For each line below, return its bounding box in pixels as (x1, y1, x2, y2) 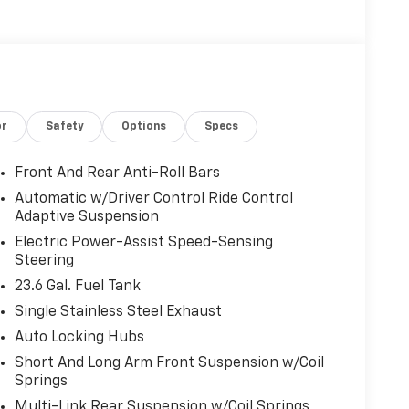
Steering (14, 253, 74, 268)
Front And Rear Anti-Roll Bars (14, 165, 220, 181)
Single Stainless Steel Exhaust (14, 304, 222, 320)
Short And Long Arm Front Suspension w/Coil (14, 355, 324, 371)
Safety (46, 121, 84, 132)
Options (121, 121, 167, 132)
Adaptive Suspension (14, 209, 159, 225)
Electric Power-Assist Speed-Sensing (14, 235, 273, 250)
